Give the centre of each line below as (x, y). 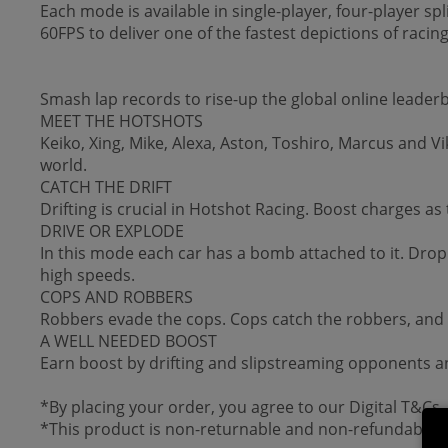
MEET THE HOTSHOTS (121, 121)
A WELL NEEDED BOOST (128, 341)
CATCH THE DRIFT (106, 187)
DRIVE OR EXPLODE (112, 231)
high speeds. (87, 275)
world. (63, 165)
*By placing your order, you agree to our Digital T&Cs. (242, 407)
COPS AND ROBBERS (116, 297)
